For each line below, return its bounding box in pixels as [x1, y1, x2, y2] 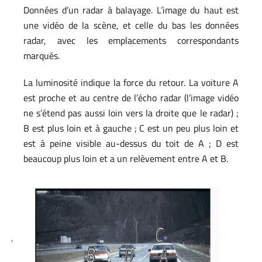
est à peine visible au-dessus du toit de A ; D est [23, 136, 239, 150]
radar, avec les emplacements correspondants [23, 33, 239, 47]
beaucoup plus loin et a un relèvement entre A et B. [23, 151, 228, 166]
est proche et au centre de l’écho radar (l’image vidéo [23, 91, 239, 105]
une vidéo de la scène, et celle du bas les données [23, 18, 239, 32]
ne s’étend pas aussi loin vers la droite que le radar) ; [23, 106, 239, 120]
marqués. [23, 49, 60, 63]
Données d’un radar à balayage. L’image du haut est [23, 3, 239, 17]
